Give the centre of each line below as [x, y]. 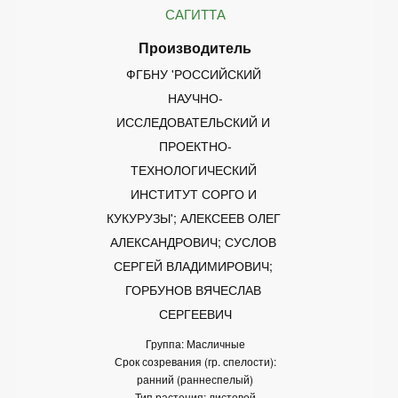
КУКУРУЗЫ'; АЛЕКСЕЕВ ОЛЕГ [195, 217]
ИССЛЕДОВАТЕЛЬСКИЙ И [195, 121]
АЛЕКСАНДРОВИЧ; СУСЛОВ [195, 241]
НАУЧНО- [195, 97]
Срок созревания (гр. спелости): [195, 361]
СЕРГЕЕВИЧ [195, 313]
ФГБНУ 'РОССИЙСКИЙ [195, 73]
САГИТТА [195, 13]
